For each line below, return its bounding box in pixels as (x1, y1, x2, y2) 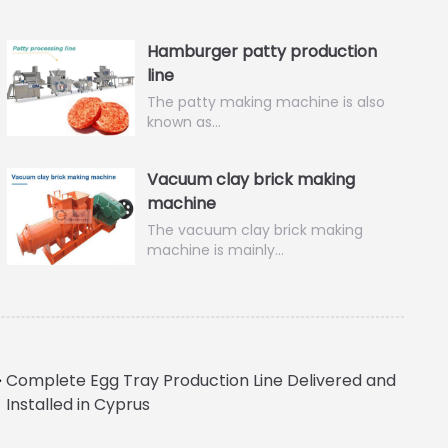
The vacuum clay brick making (147, 220, 364, 241)
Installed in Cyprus (6, 392, 151, 416)
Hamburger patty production (147, 40, 378, 63)
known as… (147, 112, 222, 132)
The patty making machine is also (147, 92, 386, 112)
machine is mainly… (147, 240, 285, 261)
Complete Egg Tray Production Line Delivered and (6, 368, 397, 392)
